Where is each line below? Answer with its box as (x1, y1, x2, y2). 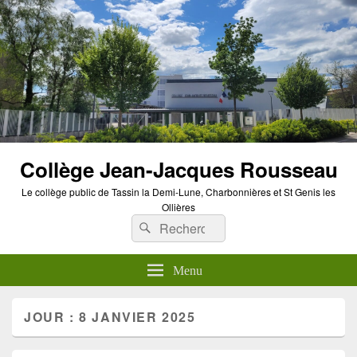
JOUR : (24, 307, 80, 326)
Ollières (162, 199, 195, 214)
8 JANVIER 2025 (79, 307, 196, 326)
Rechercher (155, 215, 221, 234)
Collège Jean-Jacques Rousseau (19, 154, 338, 184)
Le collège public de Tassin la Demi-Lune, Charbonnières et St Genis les (22, 184, 335, 198)
